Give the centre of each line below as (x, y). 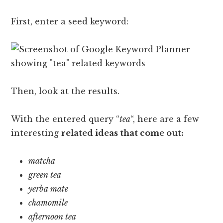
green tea (45, 174)
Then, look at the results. (65, 91)
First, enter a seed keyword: (70, 21)
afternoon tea (53, 216)
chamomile (48, 202)
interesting (36, 133)
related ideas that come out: (123, 133)
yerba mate (49, 188)
